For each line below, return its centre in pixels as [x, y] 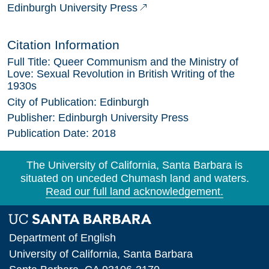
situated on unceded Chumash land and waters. [134, 178]
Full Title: [30, 62]
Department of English [63, 237]
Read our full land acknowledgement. [134, 191]
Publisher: [33, 117]
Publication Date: [50, 134]
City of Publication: [53, 102]
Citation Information [63, 44]
